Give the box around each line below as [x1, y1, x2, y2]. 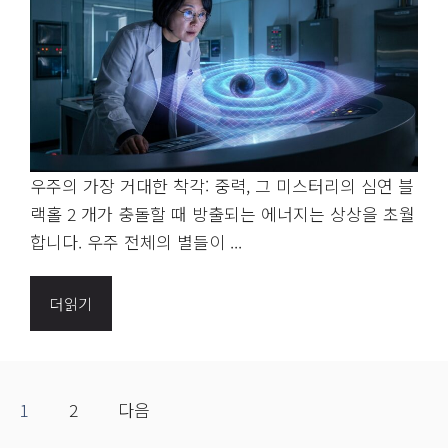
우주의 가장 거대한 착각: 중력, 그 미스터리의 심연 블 [30, 172, 414, 198]
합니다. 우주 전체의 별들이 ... [30, 228, 242, 254]
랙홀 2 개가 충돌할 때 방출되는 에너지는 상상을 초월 [30, 200, 415, 226]
